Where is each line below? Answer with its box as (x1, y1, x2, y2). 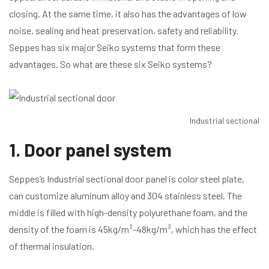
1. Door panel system (9, 138, 172, 160)
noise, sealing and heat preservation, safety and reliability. (9, 24, 238, 36)
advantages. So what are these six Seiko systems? (9, 58, 212, 70)
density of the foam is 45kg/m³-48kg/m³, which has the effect (9, 223, 257, 235)
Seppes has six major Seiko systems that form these (9, 41, 220, 53)
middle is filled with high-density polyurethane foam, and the (9, 206, 247, 218)
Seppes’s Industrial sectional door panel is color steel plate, (9, 172, 244, 184)
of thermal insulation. (9, 240, 94, 252)
